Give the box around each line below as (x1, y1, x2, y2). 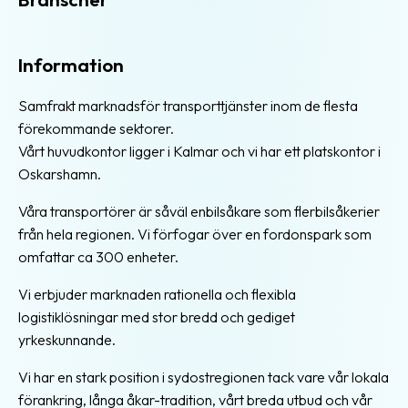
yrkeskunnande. (18, 330, 116, 349)
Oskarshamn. (18, 164, 101, 183)
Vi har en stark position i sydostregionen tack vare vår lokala (18, 367, 389, 386)
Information (18, 53, 124, 77)
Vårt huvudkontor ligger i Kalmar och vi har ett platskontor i (18, 141, 381, 160)
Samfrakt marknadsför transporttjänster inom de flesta (18, 96, 358, 115)
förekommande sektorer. (18, 118, 174, 138)
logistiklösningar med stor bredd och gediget (18, 307, 295, 326)
